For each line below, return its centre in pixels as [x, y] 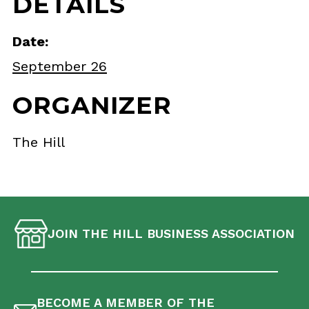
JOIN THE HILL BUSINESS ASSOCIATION [171, 233]
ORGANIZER [92, 106]
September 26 [60, 67]
